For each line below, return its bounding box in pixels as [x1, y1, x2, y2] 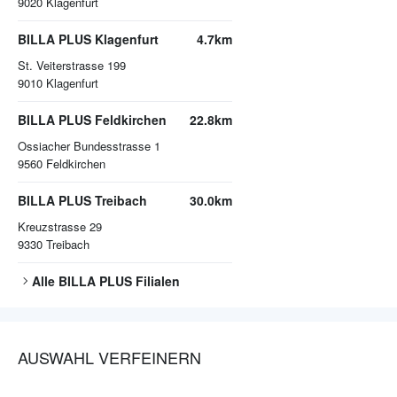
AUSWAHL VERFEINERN [18, 346, 201, 370]
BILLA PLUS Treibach [18, 191, 147, 210]
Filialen [132, 272, 180, 291]
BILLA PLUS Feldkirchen [18, 111, 167, 129]
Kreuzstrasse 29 [18, 218, 102, 236]
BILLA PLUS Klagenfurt [18, 30, 159, 49]
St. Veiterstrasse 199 [18, 57, 126, 74]
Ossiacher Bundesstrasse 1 [18, 137, 160, 155]
